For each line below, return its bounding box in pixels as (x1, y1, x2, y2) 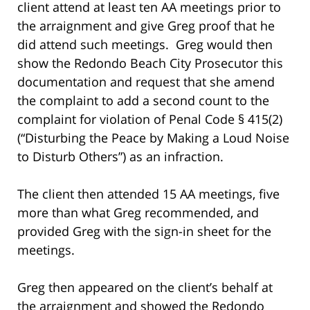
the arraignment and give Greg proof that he (17, 17, 275, 34)
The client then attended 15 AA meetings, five (17, 185, 280, 202)
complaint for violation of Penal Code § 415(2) (17, 110, 282, 127)
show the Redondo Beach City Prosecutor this (17, 54, 283, 71)
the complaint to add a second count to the (17, 91, 269, 109)
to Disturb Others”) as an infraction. (17, 147, 224, 165)
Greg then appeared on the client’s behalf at (17, 278, 273, 295)
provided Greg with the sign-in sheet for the (17, 222, 271, 239)
